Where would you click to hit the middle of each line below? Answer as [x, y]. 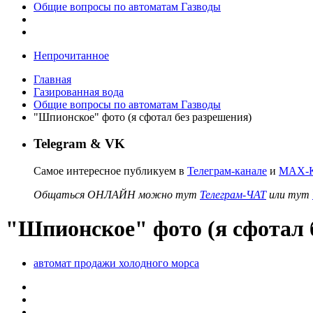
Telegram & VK [79, 144]
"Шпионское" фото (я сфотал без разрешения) [143, 117]
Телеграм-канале [227, 170]
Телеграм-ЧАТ [233, 194]
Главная [52, 79]
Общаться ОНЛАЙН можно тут [117, 194]
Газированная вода [79, 92]
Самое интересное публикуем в [110, 170]
